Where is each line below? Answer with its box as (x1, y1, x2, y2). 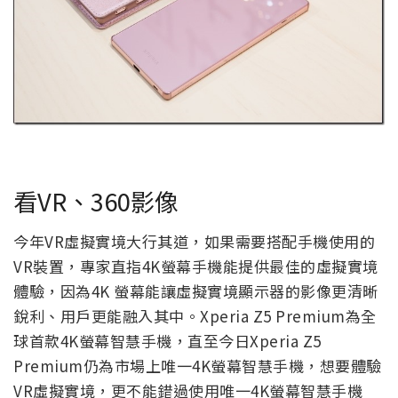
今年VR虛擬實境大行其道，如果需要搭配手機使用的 (13, 229, 375, 252)
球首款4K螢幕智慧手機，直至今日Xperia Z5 (13, 329, 322, 352)
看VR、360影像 (13, 183, 179, 219)
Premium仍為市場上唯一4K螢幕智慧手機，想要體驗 (13, 354, 382, 377)
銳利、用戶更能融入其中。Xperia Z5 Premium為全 (13, 304, 377, 327)
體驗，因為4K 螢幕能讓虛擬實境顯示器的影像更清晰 (13, 279, 378, 302)
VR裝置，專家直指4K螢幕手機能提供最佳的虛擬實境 (13, 254, 378, 277)
